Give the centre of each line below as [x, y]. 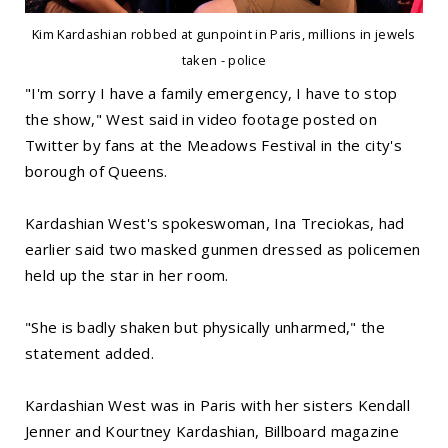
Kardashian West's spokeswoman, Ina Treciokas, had [215, 223]
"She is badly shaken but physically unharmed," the [205, 327]
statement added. [89, 353]
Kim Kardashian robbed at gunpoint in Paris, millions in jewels [224, 33]
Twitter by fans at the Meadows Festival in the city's [213, 145]
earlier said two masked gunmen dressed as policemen [223, 249]
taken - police [224, 59]
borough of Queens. [96, 171]
